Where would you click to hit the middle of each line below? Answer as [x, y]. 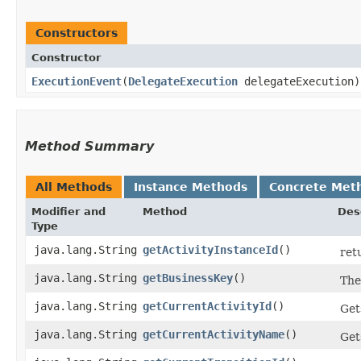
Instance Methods [191, 187]
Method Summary [89, 146]
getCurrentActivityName [214, 334]
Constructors [77, 33]
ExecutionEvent [77, 81]
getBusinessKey [188, 278]
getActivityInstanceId [210, 249]
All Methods [74, 187]
